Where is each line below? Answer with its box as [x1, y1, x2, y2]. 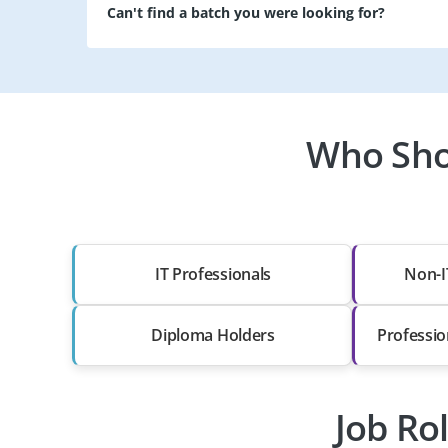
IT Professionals [155, 262, 271, 285]
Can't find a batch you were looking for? [107, 3, 385, 23]
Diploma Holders [151, 323, 275, 346]
